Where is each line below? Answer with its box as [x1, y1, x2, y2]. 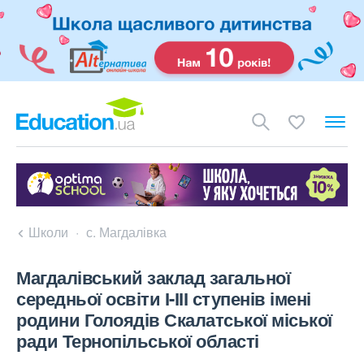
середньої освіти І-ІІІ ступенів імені [16, 285, 311, 312]
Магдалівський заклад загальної [16, 264, 290, 291]
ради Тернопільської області [16, 327, 259, 354]
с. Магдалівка [86, 223, 167, 242]
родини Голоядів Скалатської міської [16, 306, 332, 333]
